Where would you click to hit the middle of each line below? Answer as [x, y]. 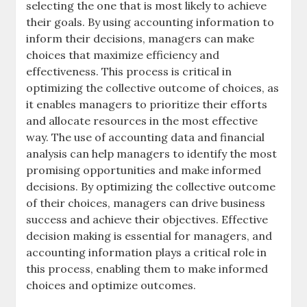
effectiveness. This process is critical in [129, 71]
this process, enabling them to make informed [147, 268]
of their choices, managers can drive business [146, 202]
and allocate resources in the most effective [142, 120]
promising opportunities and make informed [144, 170]
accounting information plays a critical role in [147, 252]
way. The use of [67, 137]
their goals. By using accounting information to [150, 22]
